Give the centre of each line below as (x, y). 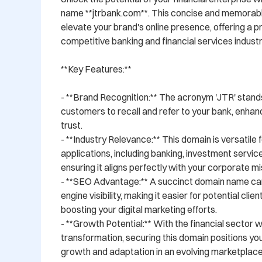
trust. (72, 125)
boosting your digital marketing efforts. (139, 210)
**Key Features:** (96, 69)
